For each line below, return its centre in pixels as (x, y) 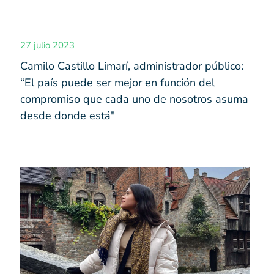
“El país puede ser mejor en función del (118, 83)
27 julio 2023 (48, 46)
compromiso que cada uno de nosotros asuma (135, 99)
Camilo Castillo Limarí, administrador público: (132, 66)
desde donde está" (68, 116)
